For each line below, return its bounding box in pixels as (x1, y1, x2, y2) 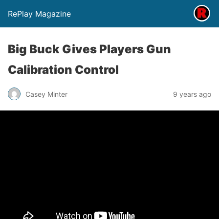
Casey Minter (25, 89, 67, 98)
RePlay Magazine (8, 9, 71, 19)
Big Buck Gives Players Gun (8, 42, 171, 56)
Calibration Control (8, 63, 119, 77)
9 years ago (173, 89, 211, 98)
